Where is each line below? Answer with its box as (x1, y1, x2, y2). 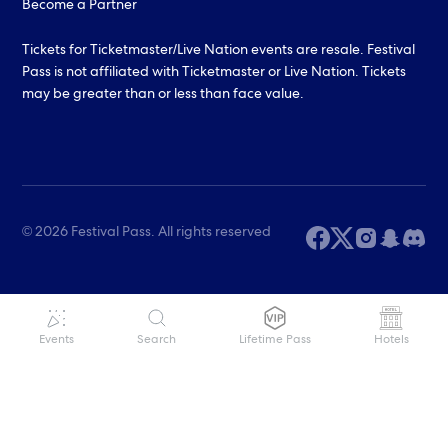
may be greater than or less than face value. (22, 88, 305, 102)
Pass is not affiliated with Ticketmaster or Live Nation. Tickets (22, 66, 407, 80)
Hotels (373, 335, 409, 347)
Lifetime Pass (238, 335, 311, 347)
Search (137, 335, 177, 347)
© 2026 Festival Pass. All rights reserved (22, 226, 272, 240)
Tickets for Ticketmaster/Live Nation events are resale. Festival (22, 44, 416, 58)
